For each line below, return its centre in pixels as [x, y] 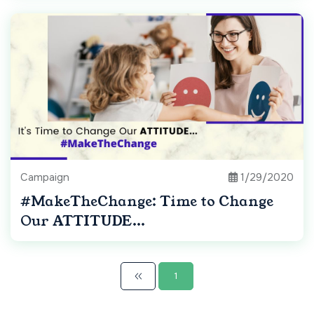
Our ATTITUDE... [83, 221]
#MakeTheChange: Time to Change [147, 202]
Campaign [45, 178]
